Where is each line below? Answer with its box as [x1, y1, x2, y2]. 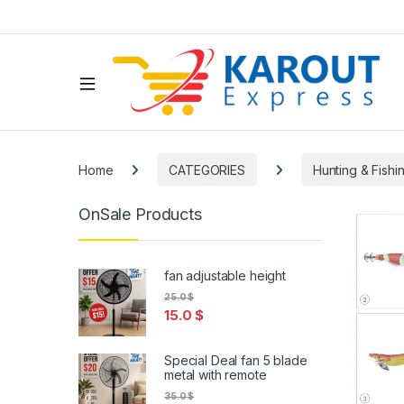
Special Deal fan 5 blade [164, 352, 308, 368]
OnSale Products [78, 204, 202, 224]
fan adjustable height [164, 268, 287, 284]
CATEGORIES [169, 161, 245, 178]
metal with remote [164, 366, 267, 382]
